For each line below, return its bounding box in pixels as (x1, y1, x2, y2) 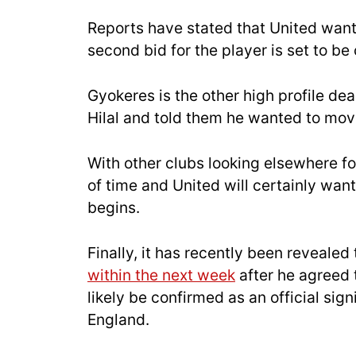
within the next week (87, 265, 235, 284)
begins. (87, 197, 140, 217)
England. (87, 309, 149, 329)
